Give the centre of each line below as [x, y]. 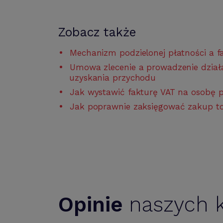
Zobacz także [97, 32]
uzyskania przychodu [113, 78]
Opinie [91, 204]
